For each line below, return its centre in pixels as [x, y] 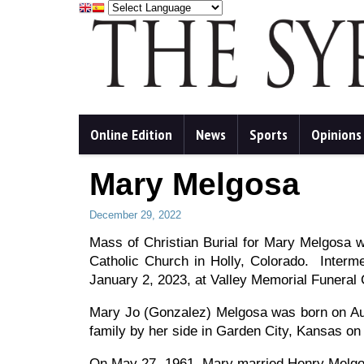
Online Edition [131, 135]
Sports [269, 135]
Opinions [336, 135]
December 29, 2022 [135, 215]
